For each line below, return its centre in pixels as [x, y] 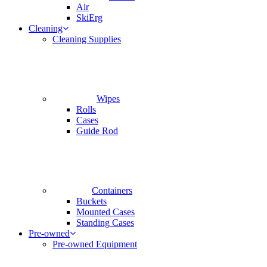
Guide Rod [97, 131]
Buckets [91, 201]
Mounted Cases [105, 212]
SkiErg [89, 18]
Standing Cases [105, 223]
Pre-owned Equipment [95, 244]
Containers [112, 191]
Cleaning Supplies [87, 39]
